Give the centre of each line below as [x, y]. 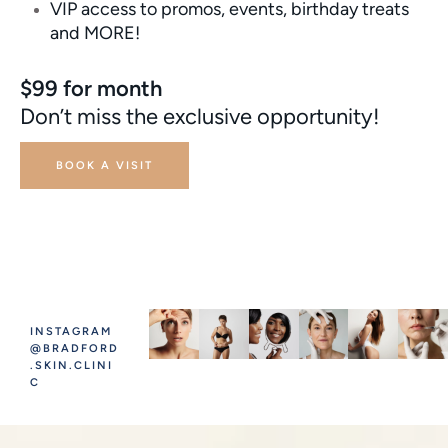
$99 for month [91, 88]
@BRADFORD [74, 349]
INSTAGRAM [71, 332]
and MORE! [95, 32]
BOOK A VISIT [104, 166]
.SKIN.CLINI [71, 366]
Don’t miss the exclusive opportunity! [200, 116]
